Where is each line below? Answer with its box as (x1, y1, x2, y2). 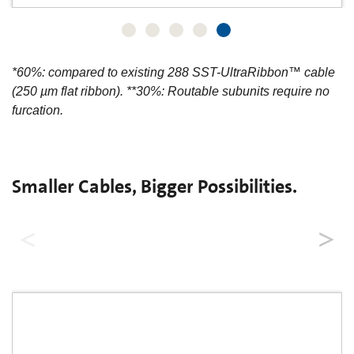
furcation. (12, 104, 63, 118)
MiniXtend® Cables (122, 224, 232, 239)
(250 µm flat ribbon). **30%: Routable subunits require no (12, 85, 330, 99)
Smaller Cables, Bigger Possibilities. (12, 174, 297, 200)
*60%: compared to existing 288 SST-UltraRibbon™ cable (12, 66, 335, 80)
